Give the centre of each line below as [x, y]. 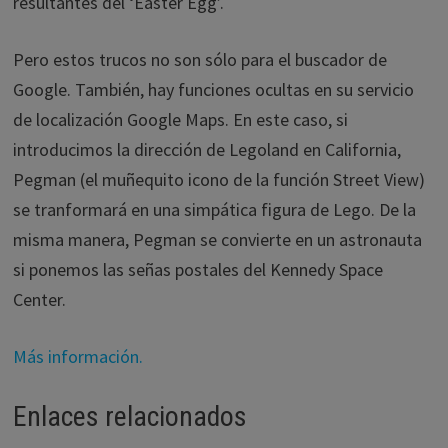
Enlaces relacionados [129, 416]
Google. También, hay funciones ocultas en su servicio [213, 89]
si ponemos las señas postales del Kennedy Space [197, 269]
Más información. [77, 356]
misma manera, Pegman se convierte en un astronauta [217, 239]
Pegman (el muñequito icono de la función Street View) [218, 179]
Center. [39, 299]
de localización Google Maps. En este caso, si [180, 119]
